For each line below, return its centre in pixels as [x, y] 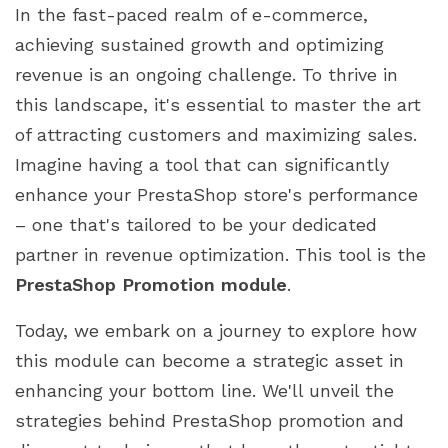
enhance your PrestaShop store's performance [216, 194]
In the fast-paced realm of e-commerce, [191, 14]
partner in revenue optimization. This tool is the [220, 254]
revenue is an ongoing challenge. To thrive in [206, 74]
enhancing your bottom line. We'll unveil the [204, 390]
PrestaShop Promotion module [151, 284]
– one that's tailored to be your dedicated [196, 224]
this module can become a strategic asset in [209, 360]
